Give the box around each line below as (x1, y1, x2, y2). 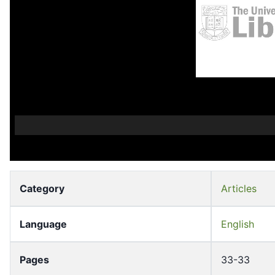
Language (20, 218, 67, 231)
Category (20, 182, 64, 195)
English (221, 218, 254, 231)
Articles (221, 182, 257, 195)
